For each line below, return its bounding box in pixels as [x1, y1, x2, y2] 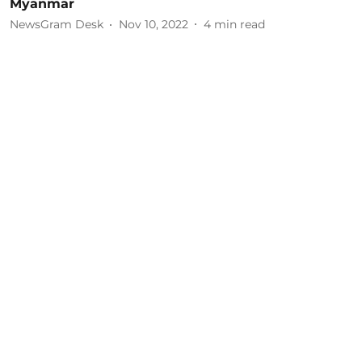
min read [214, 17, 265, 32]
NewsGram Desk [10, 17, 103, 32]
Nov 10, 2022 [119, 17, 188, 32]
